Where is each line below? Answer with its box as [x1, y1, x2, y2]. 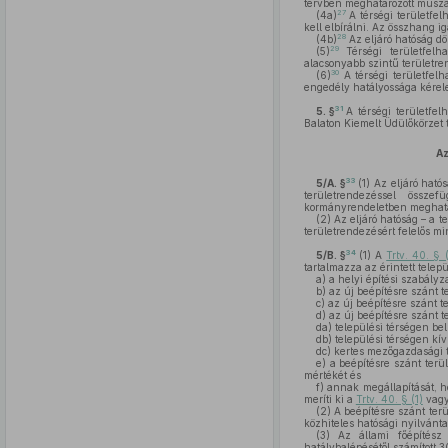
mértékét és [303, 369, 361, 381]
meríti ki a [303, 393, 356, 405]
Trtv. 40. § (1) [355, 393, 423, 405]
